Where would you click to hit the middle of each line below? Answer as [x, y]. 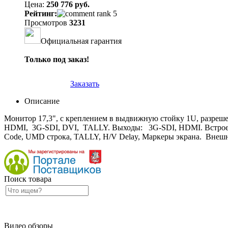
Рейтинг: [41, 13]
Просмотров [47, 22]
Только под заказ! [57, 59]
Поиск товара [28, 179]
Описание [42, 101]
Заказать [85, 83]
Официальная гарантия [81, 41]
